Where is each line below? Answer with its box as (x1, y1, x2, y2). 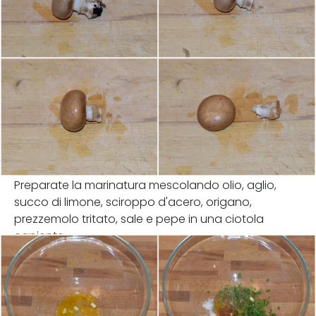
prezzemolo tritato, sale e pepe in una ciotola (14, 212, 264, 226)
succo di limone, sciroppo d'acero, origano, (14, 195, 252, 209)
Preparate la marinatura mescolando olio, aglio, (14, 178, 276, 192)
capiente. (14, 229, 66, 243)
